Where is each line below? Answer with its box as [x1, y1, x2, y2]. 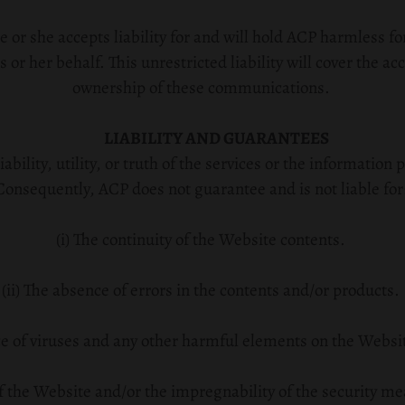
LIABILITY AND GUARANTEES [103, 127, 329, 150]
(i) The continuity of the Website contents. [56, 228, 345, 251]
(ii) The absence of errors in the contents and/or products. [2, 278, 400, 302]
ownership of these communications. [71, 76, 330, 99]
